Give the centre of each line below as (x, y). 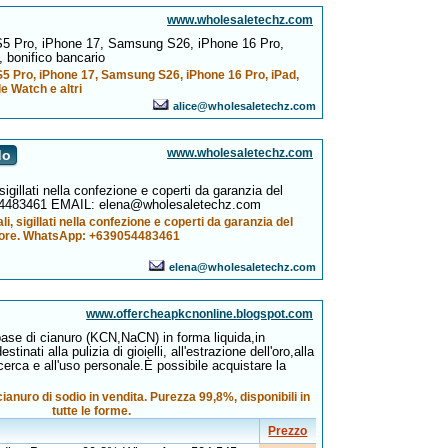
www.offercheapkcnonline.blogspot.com (200, 314)
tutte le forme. (92, 411)
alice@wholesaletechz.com (245, 106)
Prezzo (288, 431)
